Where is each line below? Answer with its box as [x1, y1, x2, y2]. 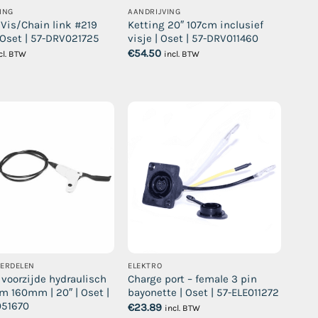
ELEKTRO [128, 261, 163, 271]
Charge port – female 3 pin [128, 273, 258, 286]
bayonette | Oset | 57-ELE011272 [128, 286, 280, 300]
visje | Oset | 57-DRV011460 [128, 32, 259, 45]
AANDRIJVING [128, 7, 181, 17]
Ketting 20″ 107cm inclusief [128, 18, 264, 32]
